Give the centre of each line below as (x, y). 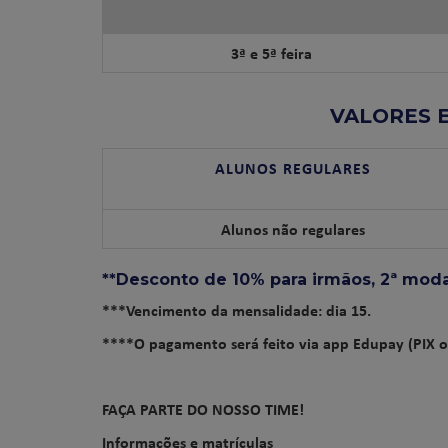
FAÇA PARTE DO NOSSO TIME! (203, 409)
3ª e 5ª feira (271, 53)
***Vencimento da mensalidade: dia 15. (236, 310)
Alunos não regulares (293, 229)
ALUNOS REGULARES (293, 168)
